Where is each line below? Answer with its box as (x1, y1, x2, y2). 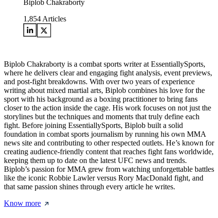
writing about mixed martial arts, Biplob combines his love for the (4, 86, 205, 95)
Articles (41, 15, 66, 23)
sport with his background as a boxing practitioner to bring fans (4, 95, 198, 104)
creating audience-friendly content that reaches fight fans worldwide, (4, 147, 214, 156)
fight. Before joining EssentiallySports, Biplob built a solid (4, 121, 183, 130)
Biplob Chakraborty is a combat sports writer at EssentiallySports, (4, 60, 205, 69)
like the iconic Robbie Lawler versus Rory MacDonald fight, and (4, 174, 203, 182)
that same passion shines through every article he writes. (4, 182, 175, 191)
